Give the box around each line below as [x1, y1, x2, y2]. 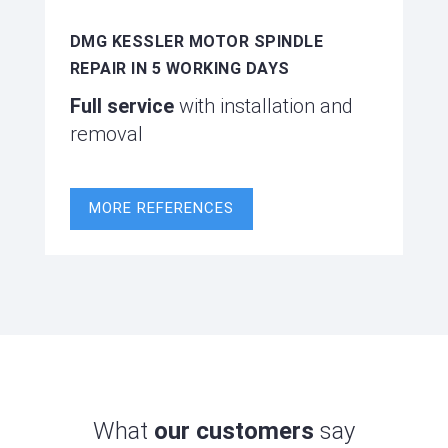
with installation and [173, 93, 353, 118]
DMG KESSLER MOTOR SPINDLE [69, 31, 324, 51]
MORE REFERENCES [88, 199, 234, 218]
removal [69, 121, 143, 146]
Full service [69, 93, 174, 118]
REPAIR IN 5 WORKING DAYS [69, 58, 290, 78]
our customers [153, 416, 314, 445]
